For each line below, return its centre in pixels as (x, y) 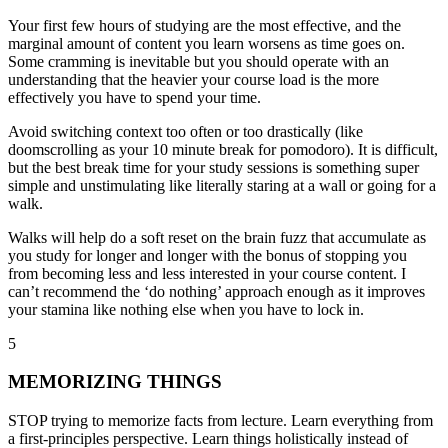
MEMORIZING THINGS (115, 382)
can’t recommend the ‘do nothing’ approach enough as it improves (216, 291)
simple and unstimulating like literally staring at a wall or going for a (222, 185)
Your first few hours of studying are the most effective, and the (204, 25)
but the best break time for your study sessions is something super (213, 167)
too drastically (289, 131)
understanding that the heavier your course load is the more (193, 79)
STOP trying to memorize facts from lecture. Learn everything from (220, 421)
